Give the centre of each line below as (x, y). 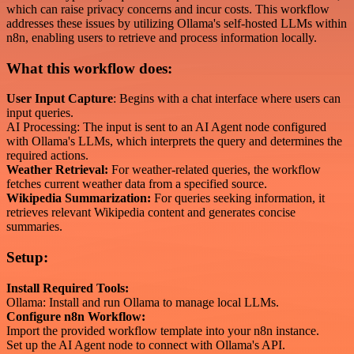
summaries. (34, 227)
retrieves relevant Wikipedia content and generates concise (151, 213)
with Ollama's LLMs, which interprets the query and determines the (174, 141)
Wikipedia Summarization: (79, 198)
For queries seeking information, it (238, 198)
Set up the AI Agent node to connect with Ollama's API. (146, 345)
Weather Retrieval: (57, 170)
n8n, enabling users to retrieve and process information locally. (162, 38)
